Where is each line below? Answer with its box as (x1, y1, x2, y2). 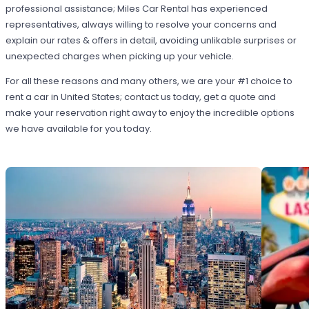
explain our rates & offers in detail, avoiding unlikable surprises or (6, 34, 297, 48)
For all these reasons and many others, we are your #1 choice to (6, 74, 293, 88)
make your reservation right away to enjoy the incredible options (6, 106, 295, 120)
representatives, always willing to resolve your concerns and (6, 18, 277, 32)
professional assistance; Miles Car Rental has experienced (6, 2, 268, 16)
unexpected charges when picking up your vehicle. (6, 50, 235, 63)
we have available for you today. (6, 122, 152, 136)
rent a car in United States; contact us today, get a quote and (6, 90, 277, 104)
